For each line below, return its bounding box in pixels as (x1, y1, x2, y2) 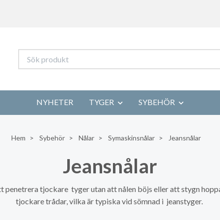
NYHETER (36, 97, 73, 107)
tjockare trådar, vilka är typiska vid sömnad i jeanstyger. (16, 196, 204, 206)
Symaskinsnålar (108, 133, 155, 142)
